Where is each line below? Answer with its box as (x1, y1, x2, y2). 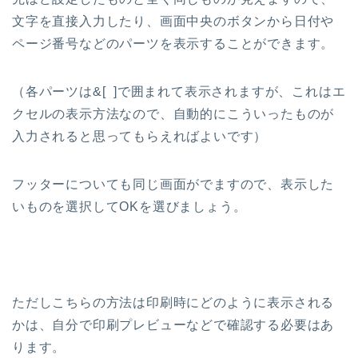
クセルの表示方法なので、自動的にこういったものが (12, 107, 335, 121)
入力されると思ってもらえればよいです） (12, 129, 268, 144)
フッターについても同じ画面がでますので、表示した (12, 177, 335, 192)
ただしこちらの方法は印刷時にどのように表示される (12, 296, 335, 310)
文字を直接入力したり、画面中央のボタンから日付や (12, 14, 335, 29)
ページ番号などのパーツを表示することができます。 (12, 37, 335, 51)
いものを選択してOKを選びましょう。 (12, 200, 247, 214)
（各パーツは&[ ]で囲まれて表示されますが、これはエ (12, 85, 346, 99)
